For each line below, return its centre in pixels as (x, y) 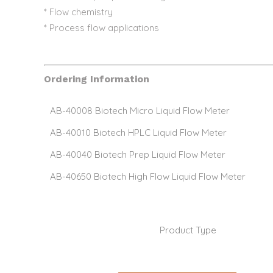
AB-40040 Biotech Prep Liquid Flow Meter (138, 154)
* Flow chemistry (78, 12)
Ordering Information (97, 79)
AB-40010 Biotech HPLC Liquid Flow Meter (138, 132)
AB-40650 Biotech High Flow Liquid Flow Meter (148, 176)
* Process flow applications (101, 28)
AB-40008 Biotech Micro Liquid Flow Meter (140, 110)
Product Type (188, 230)
